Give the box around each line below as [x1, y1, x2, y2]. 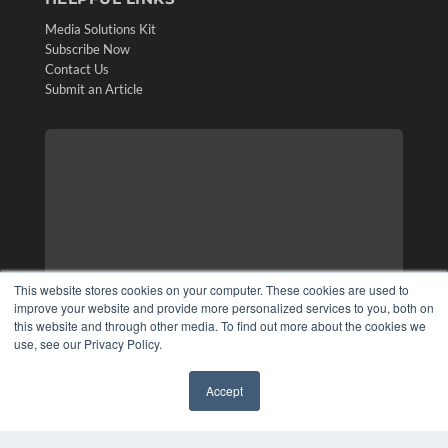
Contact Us [44, 60, 109, 77]
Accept [205, 382, 243, 399]
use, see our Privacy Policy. [14, 335, 162, 352]
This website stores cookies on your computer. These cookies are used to [14, 281, 409, 298]
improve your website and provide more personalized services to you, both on [14, 299, 434, 316]
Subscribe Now [44, 40, 130, 57]
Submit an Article [44, 80, 143, 97]
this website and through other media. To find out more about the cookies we [14, 317, 426, 334]
